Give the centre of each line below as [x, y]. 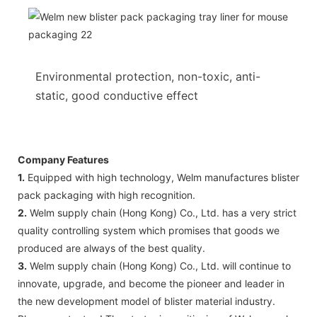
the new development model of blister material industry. [146, 301]
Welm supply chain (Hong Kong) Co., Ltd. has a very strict [162, 212]
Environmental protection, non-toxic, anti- [148, 76]
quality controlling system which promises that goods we [149, 230]
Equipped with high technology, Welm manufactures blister [162, 177]
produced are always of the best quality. [111, 248]
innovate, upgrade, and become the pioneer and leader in [151, 283]
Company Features [63, 159]
